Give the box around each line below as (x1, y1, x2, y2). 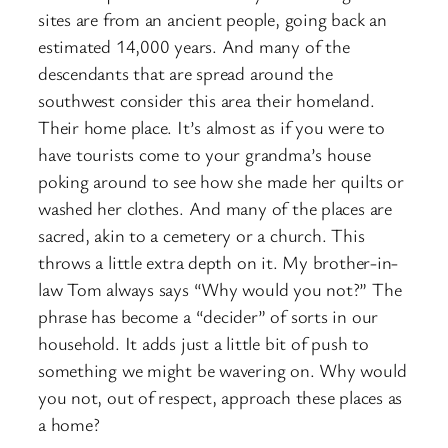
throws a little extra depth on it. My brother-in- (38, 250, 399, 275)
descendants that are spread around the (38, 61, 333, 86)
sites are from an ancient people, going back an (38, 7, 387, 32)
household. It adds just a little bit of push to (38, 331, 369, 356)
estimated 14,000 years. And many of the (38, 34, 350, 59)
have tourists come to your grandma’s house (38, 142, 371, 167)
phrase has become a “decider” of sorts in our (38, 304, 379, 329)
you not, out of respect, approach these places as (38, 385, 403, 410)
